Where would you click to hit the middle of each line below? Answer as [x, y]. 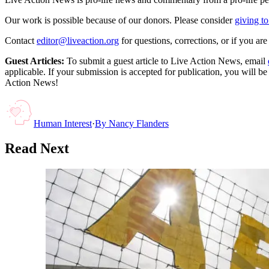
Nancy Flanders [139, 123]
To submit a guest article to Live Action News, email [165, 61]
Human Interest [63, 123]
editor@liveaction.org [78, 40]
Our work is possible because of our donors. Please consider [119, 20]
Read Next [37, 149]
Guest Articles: [35, 61]
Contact [20, 40]
